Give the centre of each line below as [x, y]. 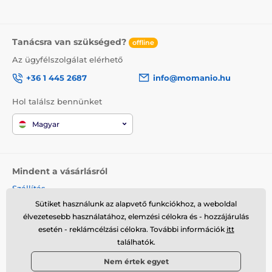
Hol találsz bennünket [57, 102]
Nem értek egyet [136, 261]
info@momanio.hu [192, 78]
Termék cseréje [43, 246]
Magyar [46, 124]
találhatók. [136, 242]
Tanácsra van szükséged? [70, 42]
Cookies [28, 261]
